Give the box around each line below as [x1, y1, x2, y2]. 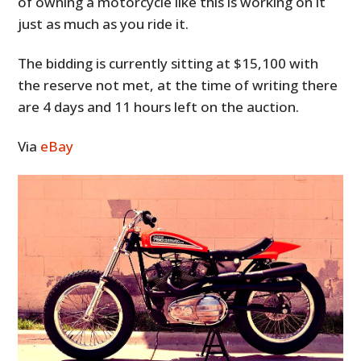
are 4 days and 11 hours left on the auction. [18, 97, 300, 116]
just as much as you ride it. [18, 14, 189, 33]
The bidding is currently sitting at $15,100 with [18, 53, 319, 73]
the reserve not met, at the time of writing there [18, 75, 338, 94]
